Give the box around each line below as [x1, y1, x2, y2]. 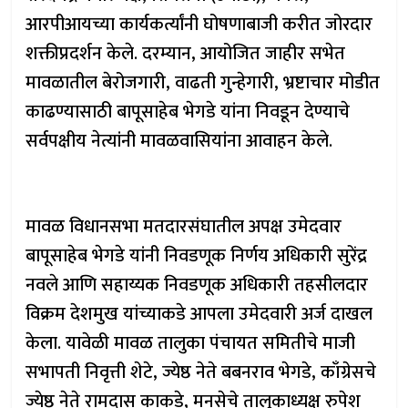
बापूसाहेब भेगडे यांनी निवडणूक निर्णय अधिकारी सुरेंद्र [25, 240, 368, 271]
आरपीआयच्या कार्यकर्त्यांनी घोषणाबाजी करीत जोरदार [25, 9, 373, 40]
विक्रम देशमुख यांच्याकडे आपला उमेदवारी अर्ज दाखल [25, 299, 373, 330]
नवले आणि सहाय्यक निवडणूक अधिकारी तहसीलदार [25, 270, 369, 301]
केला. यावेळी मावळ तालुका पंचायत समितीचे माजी [25, 328, 356, 359]
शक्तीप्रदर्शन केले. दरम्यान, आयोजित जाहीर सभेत [25, 38, 346, 69]
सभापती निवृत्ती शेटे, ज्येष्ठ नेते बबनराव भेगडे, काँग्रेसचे [25, 357, 377, 388]
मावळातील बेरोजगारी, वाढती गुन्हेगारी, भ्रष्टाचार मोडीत [25, 67, 381, 98]
